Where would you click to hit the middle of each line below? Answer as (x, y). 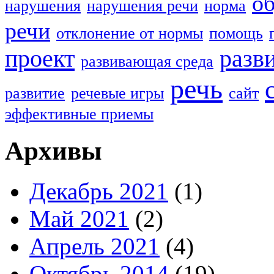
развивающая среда (147, 61)
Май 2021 (79, 219)
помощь (236, 33)
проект (40, 58)
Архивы (54, 150)
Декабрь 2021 (99, 191)
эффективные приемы (79, 114)
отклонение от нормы (130, 33)
